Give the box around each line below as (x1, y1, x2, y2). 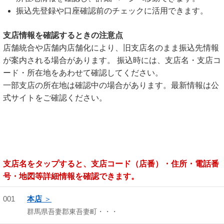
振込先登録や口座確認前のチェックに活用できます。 (16, 6, 208, 15)
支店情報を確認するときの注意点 (3, 31, 123, 39)
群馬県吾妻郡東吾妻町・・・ (27, 207, 118, 215)
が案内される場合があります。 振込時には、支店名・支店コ (3, 56, 221, 64)
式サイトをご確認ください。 (3, 93, 107, 102)
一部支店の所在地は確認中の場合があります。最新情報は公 (3, 81, 219, 89)
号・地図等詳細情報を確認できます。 (3, 172, 139, 180)
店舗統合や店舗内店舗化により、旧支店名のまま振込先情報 (3, 43, 219, 52)
